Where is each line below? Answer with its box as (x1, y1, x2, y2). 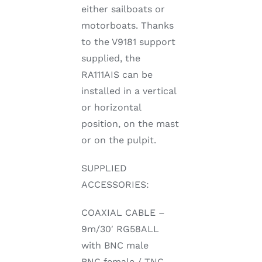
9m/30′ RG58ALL (81, 223, 159, 235)
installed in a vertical (81, 85, 176, 97)
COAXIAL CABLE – (81, 207, 165, 219)
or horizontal (81, 102, 141, 113)
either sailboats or (81, 4, 165, 15)
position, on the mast (81, 118, 179, 130)
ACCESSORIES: (81, 179, 149, 191)
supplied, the (81, 53, 140, 64)
